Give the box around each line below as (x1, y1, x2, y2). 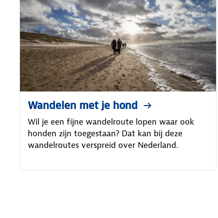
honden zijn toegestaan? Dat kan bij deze (28, 127, 182, 139)
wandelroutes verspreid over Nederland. (28, 139, 178, 150)
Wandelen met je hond (28, 99, 138, 112)
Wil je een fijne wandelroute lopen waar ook (28, 116, 194, 127)
